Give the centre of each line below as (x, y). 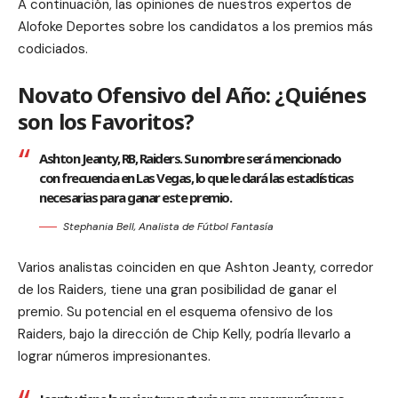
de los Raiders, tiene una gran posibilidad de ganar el (177, 289)
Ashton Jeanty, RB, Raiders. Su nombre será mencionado (190, 158)
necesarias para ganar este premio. (135, 197)
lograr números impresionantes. (114, 356)
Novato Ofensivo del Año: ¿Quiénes (192, 95)
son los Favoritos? (106, 122)
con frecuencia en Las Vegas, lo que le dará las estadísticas (196, 177)
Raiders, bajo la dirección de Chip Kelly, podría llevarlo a (184, 334)
